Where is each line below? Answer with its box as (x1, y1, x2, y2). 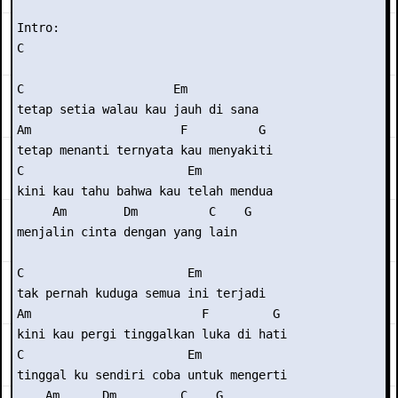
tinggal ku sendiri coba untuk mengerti (17, 368, 294, 382)
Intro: (17, 20, 60, 35)
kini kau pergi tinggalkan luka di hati (17, 327, 294, 341)
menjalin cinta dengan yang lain (17, 225, 244, 239)
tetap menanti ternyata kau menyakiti (17, 143, 280, 157)
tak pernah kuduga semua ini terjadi (17, 286, 273, 300)
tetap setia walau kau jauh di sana (17, 102, 266, 116)
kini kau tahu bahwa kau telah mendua (17, 184, 280, 198)
